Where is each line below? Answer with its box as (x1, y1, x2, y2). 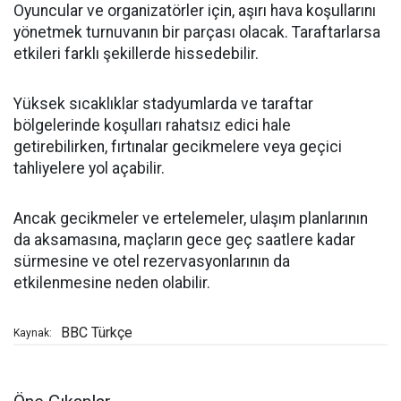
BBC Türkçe (61, 324, 132, 342)
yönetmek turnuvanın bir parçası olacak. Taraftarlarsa (13, 23, 380, 42)
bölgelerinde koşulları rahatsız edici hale (13, 116, 291, 135)
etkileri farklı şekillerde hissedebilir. (13, 45, 259, 64)
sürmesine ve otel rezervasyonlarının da (13, 252, 290, 271)
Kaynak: (13, 327, 52, 340)
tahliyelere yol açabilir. (13, 159, 165, 178)
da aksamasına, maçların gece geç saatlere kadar (13, 231, 355, 250)
